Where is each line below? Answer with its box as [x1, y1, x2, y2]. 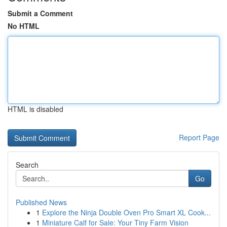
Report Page [179, 132, 219, 142]
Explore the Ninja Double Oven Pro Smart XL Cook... [42, 207, 211, 217]
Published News [16, 197, 67, 207]
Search [16, 160, 39, 170]
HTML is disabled [8, 104, 63, 114]
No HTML [8, 21, 40, 31]
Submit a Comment [8, 8, 73, 18]
